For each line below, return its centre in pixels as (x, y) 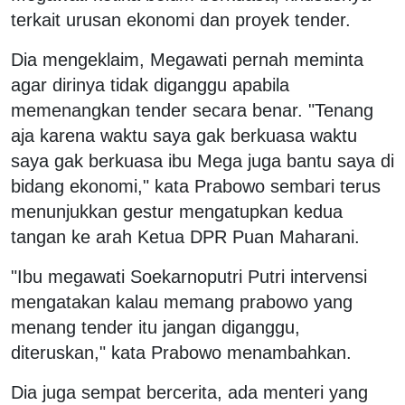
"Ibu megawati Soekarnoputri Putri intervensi (189, 276)
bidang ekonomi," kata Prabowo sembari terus (196, 186)
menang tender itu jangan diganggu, (155, 327)
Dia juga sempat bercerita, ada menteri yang (189, 392)
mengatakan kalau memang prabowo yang (182, 301)
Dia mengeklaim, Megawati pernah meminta (187, 59)
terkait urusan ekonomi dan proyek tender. (181, 19)
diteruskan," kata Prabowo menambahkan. (181, 352)
